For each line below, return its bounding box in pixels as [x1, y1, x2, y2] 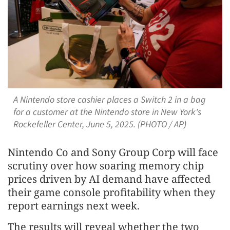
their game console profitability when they [8, 185, 215, 199]
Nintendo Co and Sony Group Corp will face [8, 145, 218, 159]
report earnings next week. [8, 198, 140, 213]
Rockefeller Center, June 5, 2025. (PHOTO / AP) [13, 118, 186, 131]
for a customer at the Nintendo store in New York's [13, 105, 201, 119]
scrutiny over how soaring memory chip [8, 158, 204, 172]
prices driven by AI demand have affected [8, 171, 210, 186]
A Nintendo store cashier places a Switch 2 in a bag [13, 93, 206, 106]
